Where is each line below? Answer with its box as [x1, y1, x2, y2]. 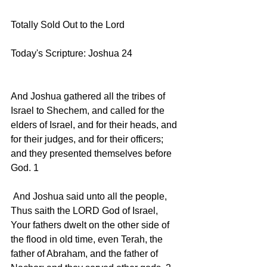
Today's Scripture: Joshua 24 [11, 48, 139, 58]
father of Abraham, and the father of [11, 248, 160, 259]
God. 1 [11, 162, 41, 173]
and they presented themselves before [11, 148, 174, 159]
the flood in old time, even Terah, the [11, 234, 165, 244]
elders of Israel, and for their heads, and [11, 119, 179, 130]
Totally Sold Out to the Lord [11, 19, 125, 30]
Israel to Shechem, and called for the [11, 105, 167, 116]
